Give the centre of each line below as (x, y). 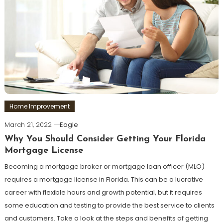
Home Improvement (39, 106)
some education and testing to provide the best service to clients (109, 205)
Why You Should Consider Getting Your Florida (105, 139)
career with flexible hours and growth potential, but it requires (103, 192)
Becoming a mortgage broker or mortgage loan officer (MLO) (104, 166)
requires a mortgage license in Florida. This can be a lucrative (104, 179)
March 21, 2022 (28, 124)
